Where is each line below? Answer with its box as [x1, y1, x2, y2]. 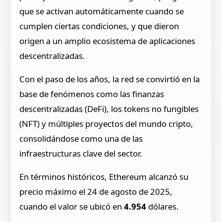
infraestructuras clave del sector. [19, 147, 143, 159]
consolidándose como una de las [19, 132, 143, 144]
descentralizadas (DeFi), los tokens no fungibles [19, 103, 199, 114]
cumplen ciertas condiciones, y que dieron [19, 20, 179, 32]
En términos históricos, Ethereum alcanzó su [19, 170, 189, 182]
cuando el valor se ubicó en [19, 200, 124, 212]
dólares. [146, 200, 179, 212]
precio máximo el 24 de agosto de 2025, [19, 185, 173, 197]
